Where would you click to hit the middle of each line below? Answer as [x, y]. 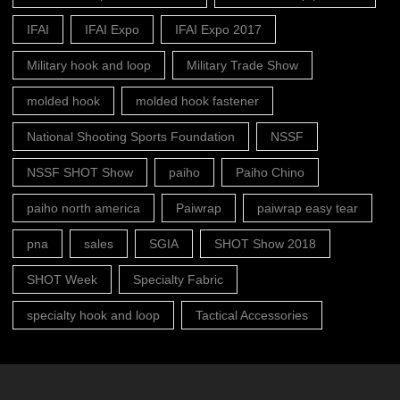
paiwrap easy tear [308, 208]
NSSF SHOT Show [80, 172]
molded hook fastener [197, 101]
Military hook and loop [89, 65]
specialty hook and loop [93, 315]
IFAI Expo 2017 [218, 29]
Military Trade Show [242, 65]
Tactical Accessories [252, 315]
